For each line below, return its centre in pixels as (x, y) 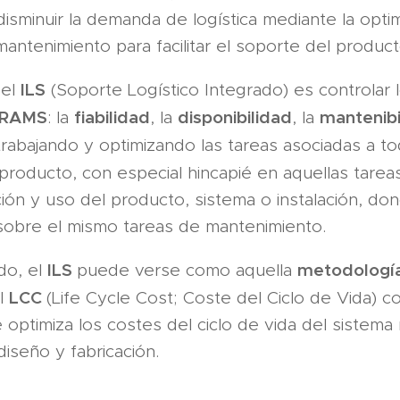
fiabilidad (112, 117)
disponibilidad (235, 117)
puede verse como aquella (187, 270)
